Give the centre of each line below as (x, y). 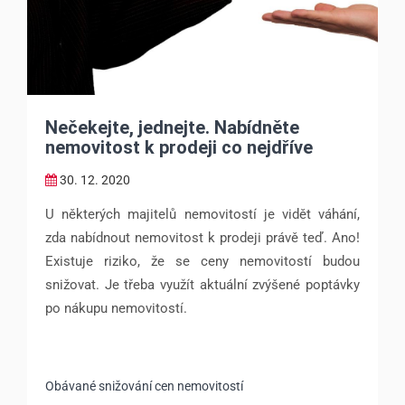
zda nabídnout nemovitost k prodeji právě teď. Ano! (202, 238)
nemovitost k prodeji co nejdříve (179, 147)
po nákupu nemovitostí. (116, 308)
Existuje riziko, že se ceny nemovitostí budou (202, 261)
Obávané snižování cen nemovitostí (144, 386)
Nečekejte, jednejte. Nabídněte (172, 127)
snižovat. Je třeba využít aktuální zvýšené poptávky (202, 285)
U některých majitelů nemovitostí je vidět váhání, (202, 214)
